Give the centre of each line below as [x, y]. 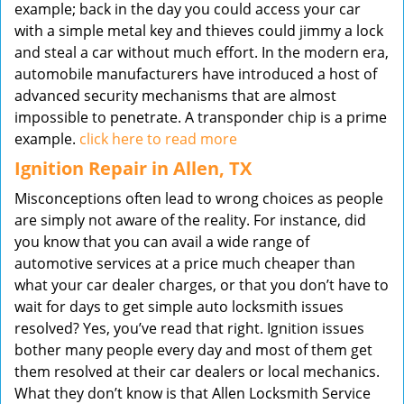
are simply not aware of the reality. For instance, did [190, 220]
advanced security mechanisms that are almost [175, 96]
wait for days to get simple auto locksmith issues [179, 307]
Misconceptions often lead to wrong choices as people [199, 198]
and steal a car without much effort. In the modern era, [202, 52]
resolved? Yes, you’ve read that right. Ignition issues [189, 328]
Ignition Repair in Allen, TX [133, 168]
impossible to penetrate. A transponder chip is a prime [201, 117]
